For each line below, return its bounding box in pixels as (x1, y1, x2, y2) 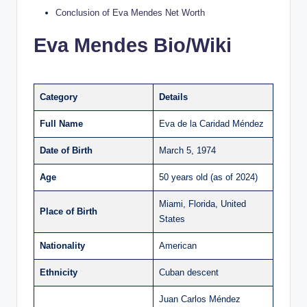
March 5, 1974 (159, 145, 216, 156)
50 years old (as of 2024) (159, 171, 258, 182)
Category (40, 91, 77, 102)
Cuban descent (159, 267, 219, 278)
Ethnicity (40, 267, 77, 278)
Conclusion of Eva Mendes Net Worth (56, 7, 205, 18)
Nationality (40, 240, 85, 251)
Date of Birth (40, 145, 93, 156)
